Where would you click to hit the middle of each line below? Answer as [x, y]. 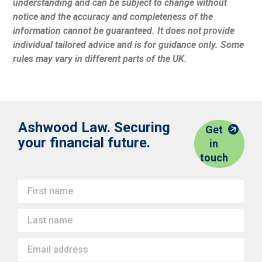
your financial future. [85, 143]
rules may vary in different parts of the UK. [100, 58]
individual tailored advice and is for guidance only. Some [129, 44]
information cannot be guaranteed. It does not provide [124, 30]
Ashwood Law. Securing [94, 128]
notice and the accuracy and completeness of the [113, 16]
